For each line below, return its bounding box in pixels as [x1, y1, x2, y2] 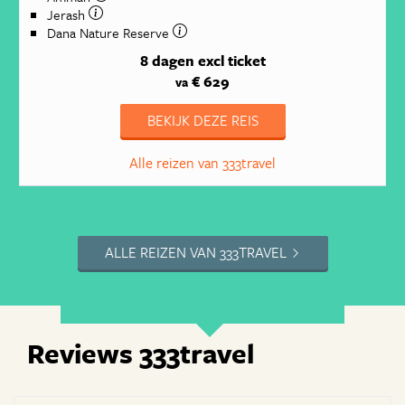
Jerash [46, 4, 89, 24]
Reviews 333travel [27, 334, 254, 373]
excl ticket [197, 50, 266, 72]
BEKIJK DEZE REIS [146, 109, 259, 132]
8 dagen [139, 50, 194, 72]
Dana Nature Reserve [46, 22, 173, 42]
